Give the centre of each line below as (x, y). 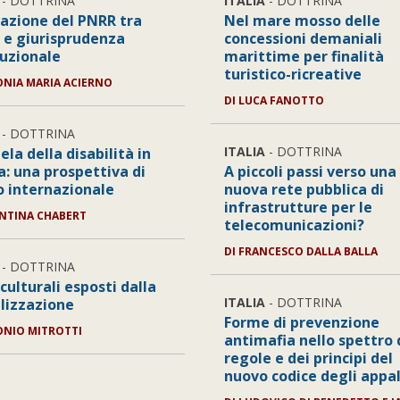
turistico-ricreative (292, 74)
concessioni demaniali (303, 38)
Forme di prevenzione (301, 322)
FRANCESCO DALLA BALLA (308, 251)
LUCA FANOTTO (281, 100)
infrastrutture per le (298, 207)
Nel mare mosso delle (302, 21)
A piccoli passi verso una (310, 171)
